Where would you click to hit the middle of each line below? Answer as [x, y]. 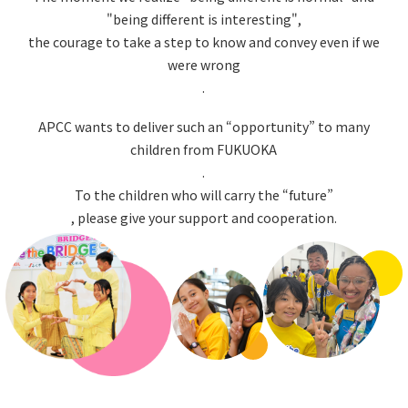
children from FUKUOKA [204, 149]
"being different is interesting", [204, 19]
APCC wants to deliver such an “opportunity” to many [204, 126]
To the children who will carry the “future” [204, 194]
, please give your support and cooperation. [204, 217]
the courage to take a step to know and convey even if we [204, 41]
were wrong [204, 64]
